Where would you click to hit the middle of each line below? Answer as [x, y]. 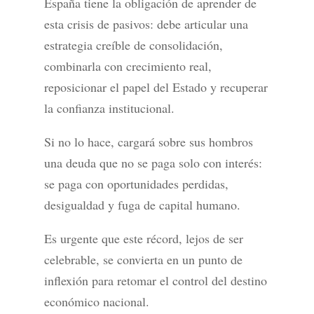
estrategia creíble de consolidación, [133, 45]
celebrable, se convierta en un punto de [143, 260]
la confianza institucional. [109, 108]
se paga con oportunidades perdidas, [136, 184]
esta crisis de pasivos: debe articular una [146, 24]
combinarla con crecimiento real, [128, 66]
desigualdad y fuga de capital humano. [142, 205]
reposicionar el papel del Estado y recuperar [156, 87]
